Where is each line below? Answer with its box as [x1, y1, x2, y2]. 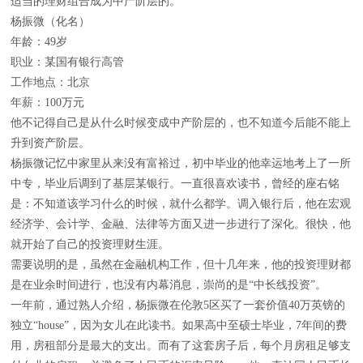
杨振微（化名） [11, 15, 90, 28]
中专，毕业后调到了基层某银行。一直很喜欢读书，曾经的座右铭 [11, 177, 340, 190]
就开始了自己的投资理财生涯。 [11, 238, 169, 250]
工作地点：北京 [11, 76, 90, 88]
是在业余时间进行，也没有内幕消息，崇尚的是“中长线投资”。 [11, 279, 327, 291]
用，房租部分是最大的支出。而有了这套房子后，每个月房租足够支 [11, 340, 351, 352]
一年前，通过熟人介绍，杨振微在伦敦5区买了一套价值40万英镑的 [11, 299, 345, 311]
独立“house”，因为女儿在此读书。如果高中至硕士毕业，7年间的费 [11, 319, 347, 331]
